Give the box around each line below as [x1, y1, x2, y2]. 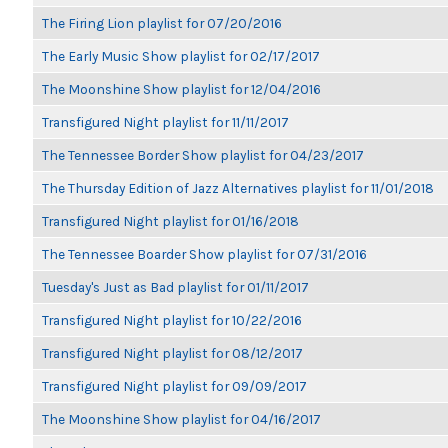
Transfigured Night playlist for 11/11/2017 [42, 114, 289, 130]
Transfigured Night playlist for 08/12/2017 [42, 345, 303, 361]
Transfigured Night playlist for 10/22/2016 [42, 312, 302, 328]
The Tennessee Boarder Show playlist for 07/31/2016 [42, 246, 367, 262]
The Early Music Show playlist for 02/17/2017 [42, 48, 320, 64]
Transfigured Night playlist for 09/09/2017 [42, 378, 307, 394]
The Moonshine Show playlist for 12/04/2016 [42, 81, 321, 97]
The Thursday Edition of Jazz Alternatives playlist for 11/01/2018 [42, 180, 434, 196]
